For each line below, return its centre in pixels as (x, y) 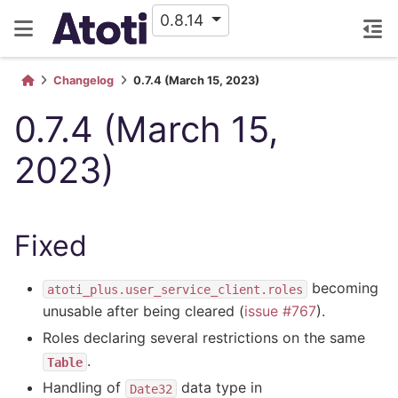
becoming (343, 288)
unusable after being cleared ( (143, 311)
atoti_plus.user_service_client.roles (175, 289)
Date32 (151, 389)
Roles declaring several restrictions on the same (204, 338)
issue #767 (280, 311)
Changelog (84, 80)
